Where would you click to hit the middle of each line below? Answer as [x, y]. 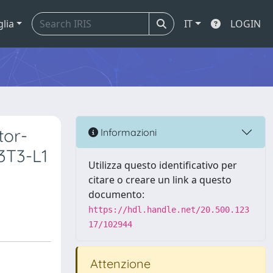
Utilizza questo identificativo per [163, 165]
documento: [116, 194]
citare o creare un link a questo [160, 180]
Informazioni [127, 132]
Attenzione [119, 264]
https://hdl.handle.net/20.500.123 [169, 210]
